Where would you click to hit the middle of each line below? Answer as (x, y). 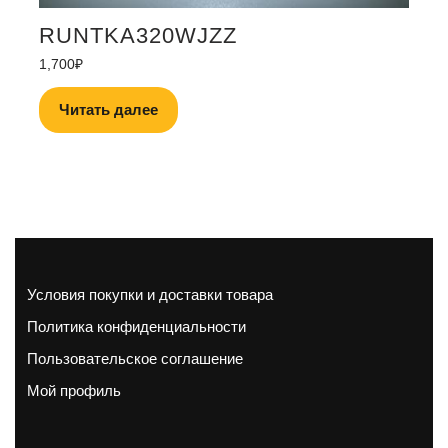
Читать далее (108, 109)
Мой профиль (74, 390)
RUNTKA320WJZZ (138, 35)
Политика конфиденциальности (136, 326)
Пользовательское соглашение (135, 358)
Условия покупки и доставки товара (150, 294)
